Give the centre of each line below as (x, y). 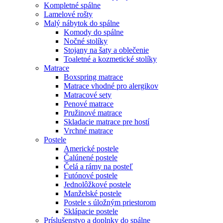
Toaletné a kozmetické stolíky (110, 59)
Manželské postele (93, 193)
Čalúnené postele (91, 157)
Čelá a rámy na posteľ (98, 166)
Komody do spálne (94, 32)
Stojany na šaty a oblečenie (106, 50)
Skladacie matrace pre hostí (107, 121)
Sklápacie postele (91, 211)
